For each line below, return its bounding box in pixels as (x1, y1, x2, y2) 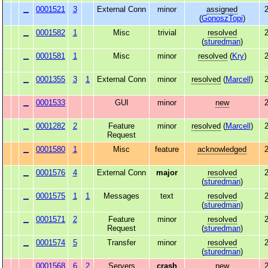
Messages (103, 191, 139, 200)
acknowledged (197, 145, 246, 154)
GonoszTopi (201, 14, 243, 23)
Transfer (107, 238, 136, 247)
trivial (157, 28, 176, 37)
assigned (206, 5, 237, 14)
